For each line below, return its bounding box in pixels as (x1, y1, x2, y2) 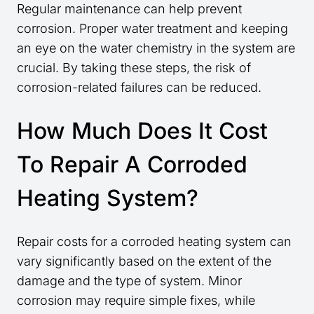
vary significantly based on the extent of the (17, 254, 271, 269)
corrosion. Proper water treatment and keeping (17, 21, 288, 36)
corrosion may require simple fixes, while (17, 293, 255, 308)
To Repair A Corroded (17, 151, 247, 179)
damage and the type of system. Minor (17, 273, 242, 289)
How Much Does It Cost (17, 117, 268, 145)
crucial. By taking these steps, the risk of (17, 60, 251, 76)
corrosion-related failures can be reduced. (17, 80, 261, 95)
